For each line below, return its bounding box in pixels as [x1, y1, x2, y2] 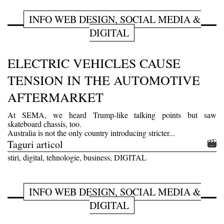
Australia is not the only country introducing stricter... [7, 127, 175, 138]
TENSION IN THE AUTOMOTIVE [7, 71, 200, 88]
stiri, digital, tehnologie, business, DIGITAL [7, 151, 146, 162]
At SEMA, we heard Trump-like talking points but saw [7, 109, 216, 120]
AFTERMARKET [7, 88, 103, 105]
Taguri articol [7, 137, 63, 151]
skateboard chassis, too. [7, 118, 81, 129]
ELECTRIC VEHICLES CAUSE [7, 54, 180, 71]
